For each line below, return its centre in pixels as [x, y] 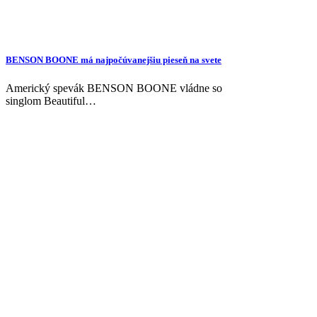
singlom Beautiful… [51, 100]
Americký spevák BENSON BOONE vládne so [114, 88]
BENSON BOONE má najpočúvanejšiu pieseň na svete [114, 60]
